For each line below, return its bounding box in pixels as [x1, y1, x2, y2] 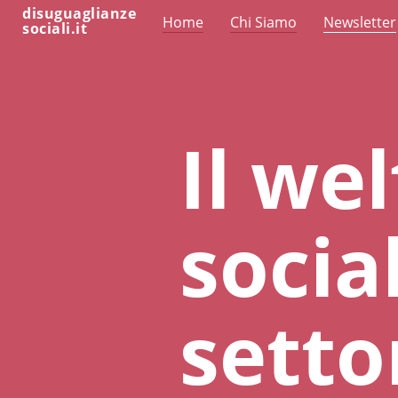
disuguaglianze [22, 4, 136, 23]
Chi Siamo [230, 12, 297, 32]
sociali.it [22, 19, 87, 38]
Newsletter [323, 12, 396, 32]
